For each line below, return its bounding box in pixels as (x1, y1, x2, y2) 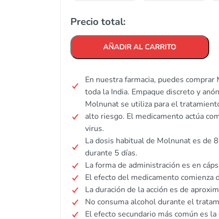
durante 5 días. (85, 148, 137, 158)
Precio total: (70, 15, 126, 28)
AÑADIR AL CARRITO (103, 42, 176, 52)
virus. (85, 123, 104, 134)
